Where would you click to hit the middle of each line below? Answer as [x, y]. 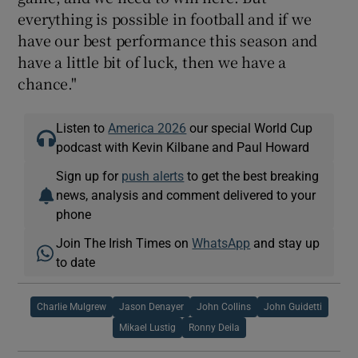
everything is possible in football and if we [165, 18]
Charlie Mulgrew [71, 306]
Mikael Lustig [147, 327]
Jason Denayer [151, 306]
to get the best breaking [252, 175]
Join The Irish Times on [124, 243]
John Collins [223, 306]
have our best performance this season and [168, 40]
